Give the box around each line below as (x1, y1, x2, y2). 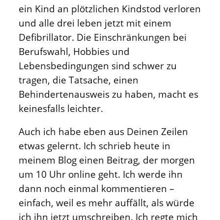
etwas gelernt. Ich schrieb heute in (19, 139, 170, 152)
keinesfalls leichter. (19, 102, 103, 114)
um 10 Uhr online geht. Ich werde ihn (19, 168, 183, 181)
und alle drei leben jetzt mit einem (19, 16, 171, 29)
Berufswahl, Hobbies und (19, 45, 130, 57)
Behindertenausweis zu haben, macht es (19, 87, 198, 100)
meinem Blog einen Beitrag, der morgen (19, 154, 195, 166)
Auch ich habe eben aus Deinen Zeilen (19, 125, 188, 138)
